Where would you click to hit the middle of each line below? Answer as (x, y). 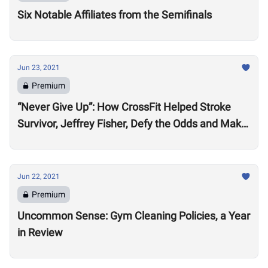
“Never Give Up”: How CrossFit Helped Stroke (124, 107)
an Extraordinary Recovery (80, 140)
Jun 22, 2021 (39, 176)
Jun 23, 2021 (39, 68)
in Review (40, 232)
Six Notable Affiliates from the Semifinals (115, 15)
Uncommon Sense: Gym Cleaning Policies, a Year (134, 216)
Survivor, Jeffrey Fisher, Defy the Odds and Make (132, 124)
